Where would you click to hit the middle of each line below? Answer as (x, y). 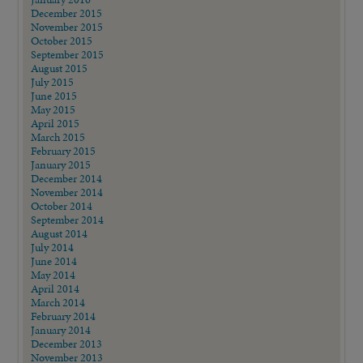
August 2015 (60, 68)
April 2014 (56, 288)
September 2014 (68, 219)
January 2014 (61, 329)
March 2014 (58, 302)
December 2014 (67, 178)
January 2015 (61, 164)
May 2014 (53, 274)
